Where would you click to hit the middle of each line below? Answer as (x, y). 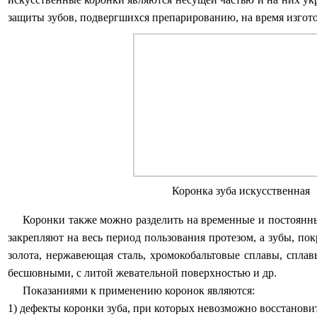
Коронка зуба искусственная (241, 190)
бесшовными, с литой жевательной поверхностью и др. (142, 272)
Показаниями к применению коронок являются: (138, 290)
